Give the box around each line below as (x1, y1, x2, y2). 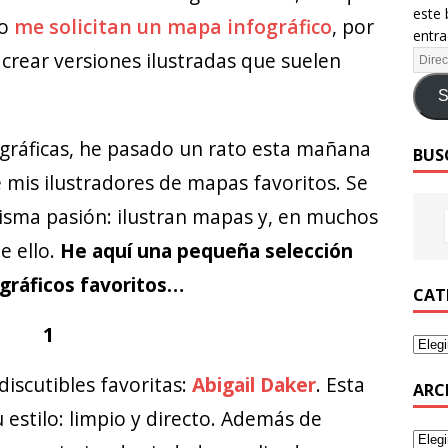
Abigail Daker (192, 371, 316, 399)
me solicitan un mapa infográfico (14, 13, 332, 40)
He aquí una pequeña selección (60, 237, 353, 265)
